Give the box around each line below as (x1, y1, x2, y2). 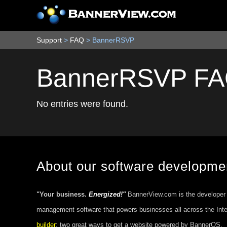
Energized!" (89, 191, 126, 198)
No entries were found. (36, 99, 128, 109)
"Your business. (36, 191, 89, 198)
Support (36, 36, 62, 44)
